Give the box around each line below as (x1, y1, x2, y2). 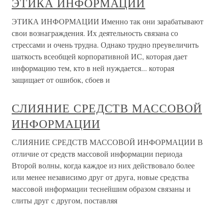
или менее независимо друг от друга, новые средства (12, 171, 189, 182)
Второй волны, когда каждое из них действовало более (12, 160, 195, 170)
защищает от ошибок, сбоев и (12, 74, 110, 85)
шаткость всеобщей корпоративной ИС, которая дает (12, 51, 187, 61)
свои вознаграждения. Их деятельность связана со (12, 27, 178, 38)
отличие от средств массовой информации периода (12, 148, 182, 159)
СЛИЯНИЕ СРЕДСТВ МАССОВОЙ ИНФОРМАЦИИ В (12, 136, 203, 147)
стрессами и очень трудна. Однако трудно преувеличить (12, 39, 199, 50)
